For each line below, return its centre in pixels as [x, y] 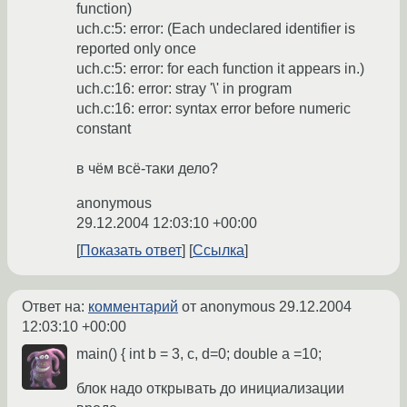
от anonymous [228, 307]
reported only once [136, 49]
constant [104, 129]
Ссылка [218, 251]
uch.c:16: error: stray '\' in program [184, 89]
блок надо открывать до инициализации [210, 389]
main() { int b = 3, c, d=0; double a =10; [199, 354]
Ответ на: [55, 307]
